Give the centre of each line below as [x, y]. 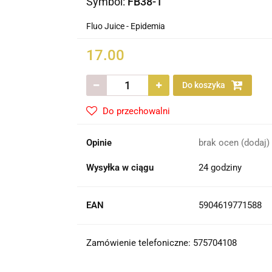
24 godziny [220, 168]
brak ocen [219, 143]
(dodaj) [255, 143]
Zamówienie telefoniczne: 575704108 [161, 243]
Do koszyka [204, 85]
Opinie [99, 143]
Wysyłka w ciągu [120, 168]
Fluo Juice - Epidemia [125, 26]
